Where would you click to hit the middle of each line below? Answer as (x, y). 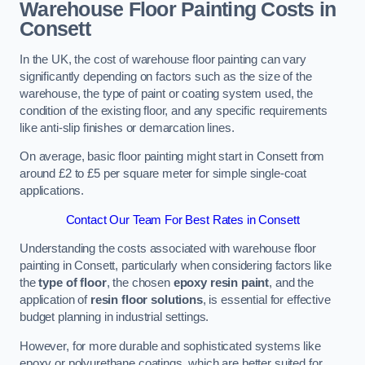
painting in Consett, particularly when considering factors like (176, 266)
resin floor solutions (146, 300)
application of (55, 300)
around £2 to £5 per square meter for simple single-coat (163, 174)
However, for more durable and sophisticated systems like (170, 346)
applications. (52, 191)
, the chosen (140, 283)
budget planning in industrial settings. (114, 317)
